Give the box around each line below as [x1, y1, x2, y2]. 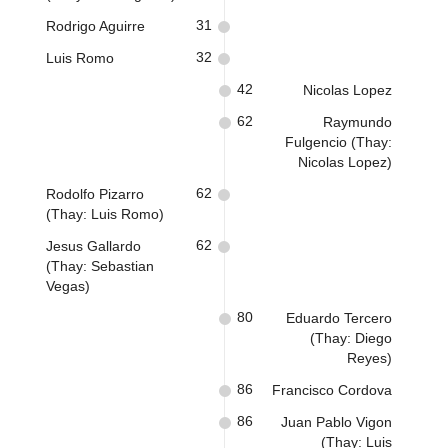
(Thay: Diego [310, 330, 392, 346]
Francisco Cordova [272, 382, 392, 398]
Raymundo [323, 114, 392, 130]
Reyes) [347, 350, 392, 366]
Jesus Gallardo [46, 238, 141, 254]
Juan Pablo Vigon [281, 414, 392, 430]
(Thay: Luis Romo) [46, 206, 164, 222]
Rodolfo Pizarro [46, 186, 144, 202]
